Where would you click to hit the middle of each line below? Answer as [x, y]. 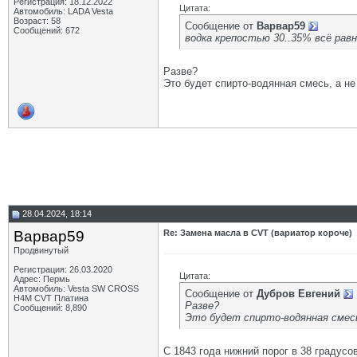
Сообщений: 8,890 [50, 308]
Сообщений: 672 [47, 30]
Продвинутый [41, 250]
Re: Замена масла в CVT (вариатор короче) [258, 233]
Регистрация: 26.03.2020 [63, 269]
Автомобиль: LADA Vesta [63, 11]
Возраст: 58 [37, 21]
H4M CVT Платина [51, 298]
